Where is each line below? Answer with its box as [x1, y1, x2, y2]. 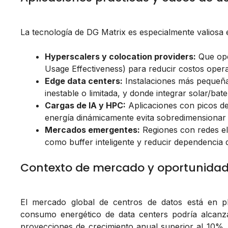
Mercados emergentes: [45, 125, 140, 135]
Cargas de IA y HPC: [45, 100, 126, 111]
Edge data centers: [45, 76, 123, 87]
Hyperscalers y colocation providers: [45, 51, 196, 62]
